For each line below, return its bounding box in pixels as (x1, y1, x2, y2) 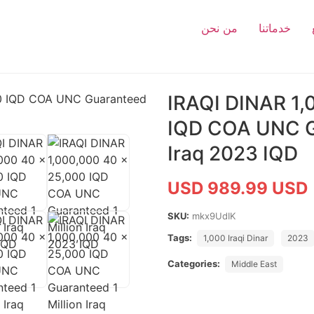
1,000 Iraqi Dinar (203, 233, 268, 243)
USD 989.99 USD (168, 178, 308, 198)
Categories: (168, 258, 220, 269)
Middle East (231, 259, 277, 269)
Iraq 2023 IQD (168, 142, 298, 165)
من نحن (201, 21, 238, 35)
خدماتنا (259, 21, 291, 35)
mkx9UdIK (192, 210, 235, 221)
